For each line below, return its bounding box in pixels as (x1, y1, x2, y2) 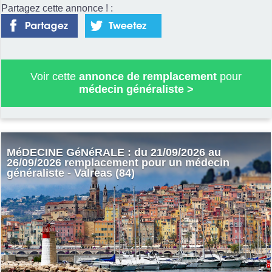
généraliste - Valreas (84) (6, 167, 135, 180)
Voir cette (30, 70, 79, 83)
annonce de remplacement (79, 70, 217, 83)
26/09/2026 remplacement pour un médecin (6, 157, 229, 169)
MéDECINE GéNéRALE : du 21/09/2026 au (6, 146, 221, 159)
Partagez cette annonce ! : (1, 2, 113, 13)
